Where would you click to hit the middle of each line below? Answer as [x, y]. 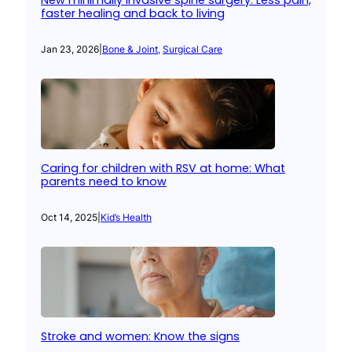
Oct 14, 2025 [69, 218]
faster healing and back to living [133, 14]
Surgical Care [192, 49]
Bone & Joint [130, 49]
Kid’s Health [126, 218]
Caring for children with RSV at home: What [163, 169]
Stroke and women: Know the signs [140, 337]
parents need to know [104, 182]
